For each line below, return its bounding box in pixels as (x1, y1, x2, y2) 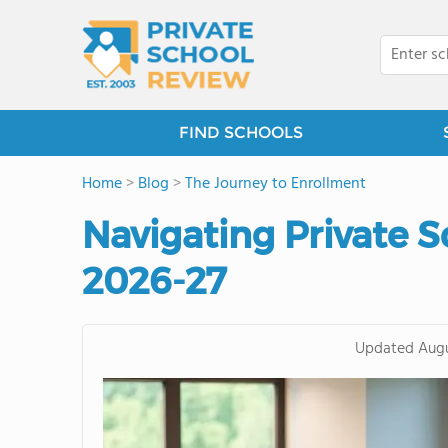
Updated (354, 336, 414, 363)
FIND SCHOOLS (178, 123, 303, 142)
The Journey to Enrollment (185, 171, 366, 197)
